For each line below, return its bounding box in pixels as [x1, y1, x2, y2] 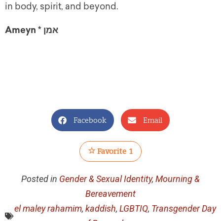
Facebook [74, 115, 107, 125]
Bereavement [85, 188, 136, 199]
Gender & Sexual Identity [59, 174, 152, 184]
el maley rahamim [14, 203, 82, 214]
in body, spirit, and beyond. [5, 1, 118, 12]
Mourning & [155, 174, 200, 184]
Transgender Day [151, 203, 216, 214]
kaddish [85, 203, 116, 214]
